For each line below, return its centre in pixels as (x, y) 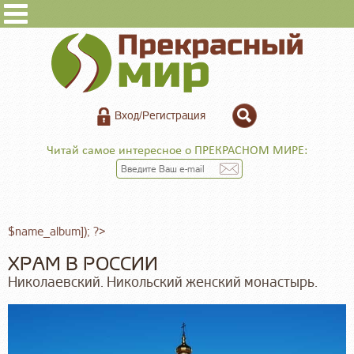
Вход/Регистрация (160, 116)
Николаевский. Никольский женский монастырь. (163, 282)
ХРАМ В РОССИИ (83, 264)
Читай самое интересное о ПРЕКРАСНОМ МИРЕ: (177, 151)
